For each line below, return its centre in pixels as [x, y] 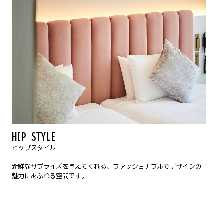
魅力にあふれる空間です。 [49, 175]
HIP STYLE [33, 136]
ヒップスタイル [34, 148]
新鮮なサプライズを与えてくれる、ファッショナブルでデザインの [106, 166]
